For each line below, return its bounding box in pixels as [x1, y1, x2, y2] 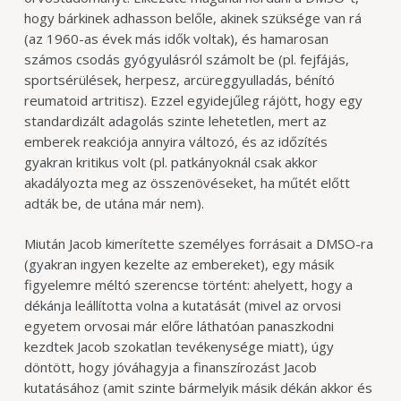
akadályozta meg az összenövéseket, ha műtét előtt [23, 173, 350, 192]
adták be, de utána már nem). [23, 193, 204, 212]
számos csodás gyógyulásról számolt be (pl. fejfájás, [23, 49, 349, 68]
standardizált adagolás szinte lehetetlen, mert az [23, 111, 327, 130]
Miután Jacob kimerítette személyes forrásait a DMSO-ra [23, 235, 373, 253]
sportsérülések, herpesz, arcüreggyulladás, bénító [23, 70, 335, 89]
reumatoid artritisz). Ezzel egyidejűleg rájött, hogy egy [23, 90, 363, 109]
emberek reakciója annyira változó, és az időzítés [23, 132, 328, 150]
